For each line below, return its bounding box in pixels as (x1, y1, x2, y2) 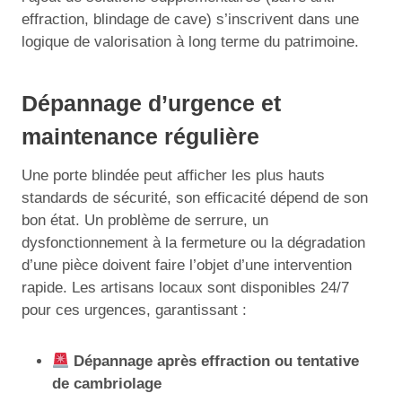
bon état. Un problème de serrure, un (22, 212, 268, 229)
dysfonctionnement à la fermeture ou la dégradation (22, 234, 365, 251)
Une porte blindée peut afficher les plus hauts (22, 167, 325, 184)
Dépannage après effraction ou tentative (74, 353, 360, 370)
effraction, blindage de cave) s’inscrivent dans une (22, 11, 359, 28)
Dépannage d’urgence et (22, 90, 281, 116)
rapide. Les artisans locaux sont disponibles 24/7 (22, 279, 349, 296)
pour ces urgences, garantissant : (22, 301, 247, 319)
